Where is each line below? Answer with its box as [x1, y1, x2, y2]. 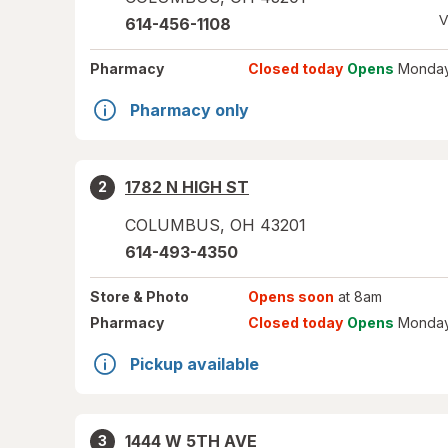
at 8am [333, 288, 382, 305]
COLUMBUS [125, 215, 220, 235]
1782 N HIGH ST [125, 177, 249, 197]
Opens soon [247, 288, 334, 305]
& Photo [130, 288, 189, 305]
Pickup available [130, 354, 259, 374]
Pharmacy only [130, 100, 249, 120]
